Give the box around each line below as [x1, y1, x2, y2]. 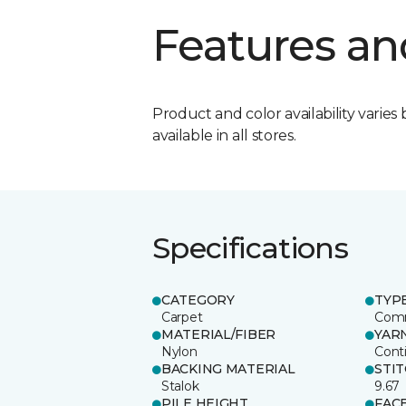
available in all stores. [152, 126, 296, 144]
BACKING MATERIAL [161, 360, 295, 377]
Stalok [161, 377, 199, 394]
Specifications [152, 229, 349, 266]
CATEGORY [161, 291, 235, 308]
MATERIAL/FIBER [161, 325, 276, 343]
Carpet [161, 308, 203, 325]
